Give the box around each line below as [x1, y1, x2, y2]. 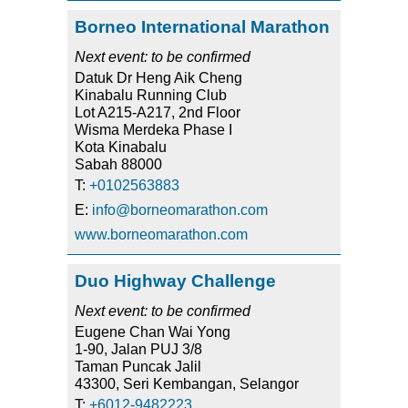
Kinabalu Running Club [75, 87, 227, 104]
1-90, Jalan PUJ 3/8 [75, 342, 202, 358]
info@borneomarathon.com [92, 202, 268, 219]
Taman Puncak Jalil [75, 359, 201, 375]
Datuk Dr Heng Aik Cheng [75, 70, 242, 87]
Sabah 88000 [75, 157, 162, 173]
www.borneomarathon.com [75, 227, 248, 243]
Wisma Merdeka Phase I [75, 122, 232, 138]
